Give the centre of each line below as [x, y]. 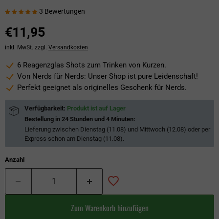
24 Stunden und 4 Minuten [98, 119]
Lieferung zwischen [52, 130]
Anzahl [15, 160]
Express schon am [51, 139]
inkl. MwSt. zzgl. [27, 47]
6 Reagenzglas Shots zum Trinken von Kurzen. [92, 65]
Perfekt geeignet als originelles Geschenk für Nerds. [102, 88]
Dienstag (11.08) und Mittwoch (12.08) [133, 130]
